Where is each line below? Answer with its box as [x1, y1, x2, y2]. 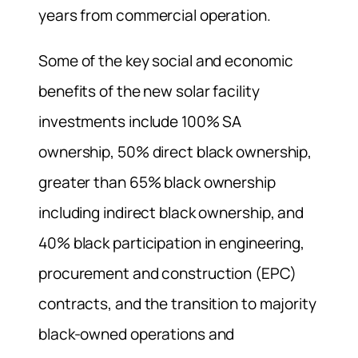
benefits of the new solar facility [38, 80, 260, 101]
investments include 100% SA [38, 110, 242, 132]
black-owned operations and [38, 323, 235, 344]
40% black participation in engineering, [38, 232, 305, 253]
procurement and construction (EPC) [38, 262, 296, 284]
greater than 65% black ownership [38, 171, 276, 193]
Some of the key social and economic [38, 50, 293, 71]
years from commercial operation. [38, 4, 271, 26]
